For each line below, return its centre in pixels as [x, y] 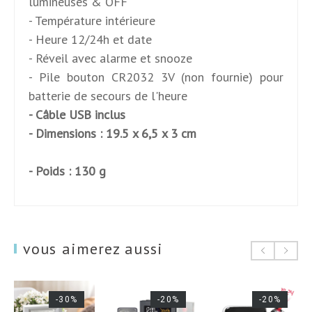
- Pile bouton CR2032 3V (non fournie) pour [156, 77]
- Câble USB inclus [79, 114]
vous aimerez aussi [93, 248]
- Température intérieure [92, 20]
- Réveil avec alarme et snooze [110, 58]
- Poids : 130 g [67, 171]
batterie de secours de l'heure [108, 95]
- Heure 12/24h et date [90, 39]
